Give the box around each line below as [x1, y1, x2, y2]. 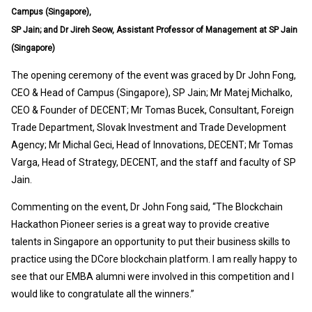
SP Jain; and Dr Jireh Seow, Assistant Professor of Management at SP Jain [11, 25, 297, 36]
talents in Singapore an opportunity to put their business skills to [11, 236, 290, 248]
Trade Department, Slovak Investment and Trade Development [11, 122, 286, 134]
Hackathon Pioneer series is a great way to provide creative [11, 219, 270, 231]
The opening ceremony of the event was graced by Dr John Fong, [11, 70, 296, 81]
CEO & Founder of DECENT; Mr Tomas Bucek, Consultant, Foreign [11, 104, 294, 116]
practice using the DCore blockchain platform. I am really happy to [11, 253, 297, 265]
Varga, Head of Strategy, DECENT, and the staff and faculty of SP [11, 157, 296, 169]
